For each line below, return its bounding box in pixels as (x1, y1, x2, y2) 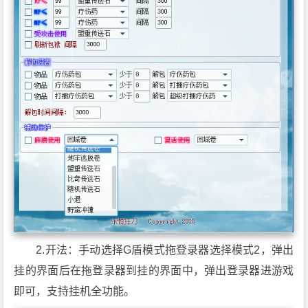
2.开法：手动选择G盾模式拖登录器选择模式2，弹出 (36, 244, 294, 256)
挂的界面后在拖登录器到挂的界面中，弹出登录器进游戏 (14, 265, 294, 277)
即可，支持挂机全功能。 (14, 285, 135, 298)
